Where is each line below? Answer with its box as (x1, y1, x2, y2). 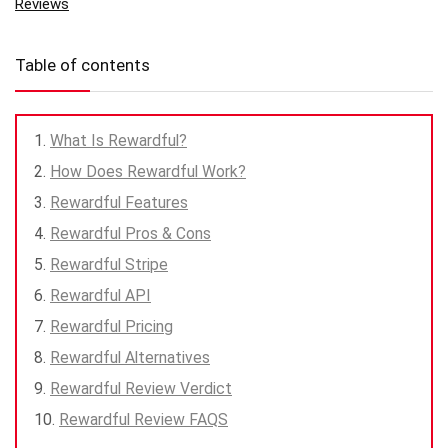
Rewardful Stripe (50, 254, 168, 274)
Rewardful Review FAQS (59, 409, 228, 429)
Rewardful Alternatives (50, 347, 210, 367)
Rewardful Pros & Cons (50, 223, 211, 243)
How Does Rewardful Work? (50, 161, 246, 181)
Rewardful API (50, 285, 151, 305)
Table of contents (15, 54, 150, 75)
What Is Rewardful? (50, 130, 187, 150)
